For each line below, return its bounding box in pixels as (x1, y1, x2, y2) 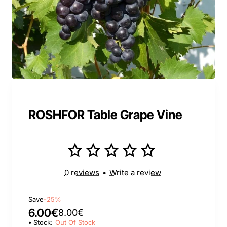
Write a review (109, 168, 161, 177)
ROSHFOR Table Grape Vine (28, 107, 182, 122)
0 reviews (64, 168, 99, 177)
